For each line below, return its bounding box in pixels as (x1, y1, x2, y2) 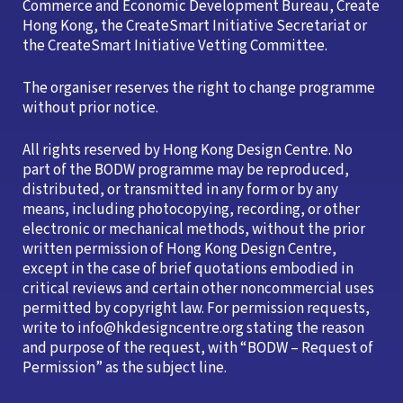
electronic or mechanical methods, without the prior (22, 219, 365, 241)
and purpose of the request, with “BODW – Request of (22, 337, 373, 360)
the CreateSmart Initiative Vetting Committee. (22, 35, 327, 58)
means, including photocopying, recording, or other (22, 199, 360, 221)
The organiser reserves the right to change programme (22, 77, 375, 100)
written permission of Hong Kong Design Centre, (22, 238, 336, 261)
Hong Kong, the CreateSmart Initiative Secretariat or (22, 15, 367, 38)
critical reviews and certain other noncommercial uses (22, 278, 374, 300)
